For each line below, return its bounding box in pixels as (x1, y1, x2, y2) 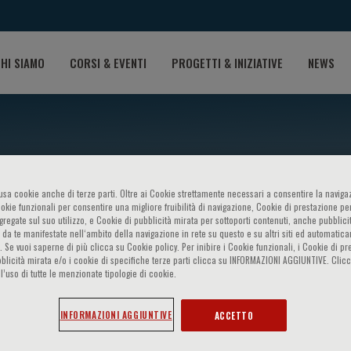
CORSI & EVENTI (70, 53, 147, 71)
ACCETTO (214, 309, 254, 323)
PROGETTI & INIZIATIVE (172, 53, 283, 71)
